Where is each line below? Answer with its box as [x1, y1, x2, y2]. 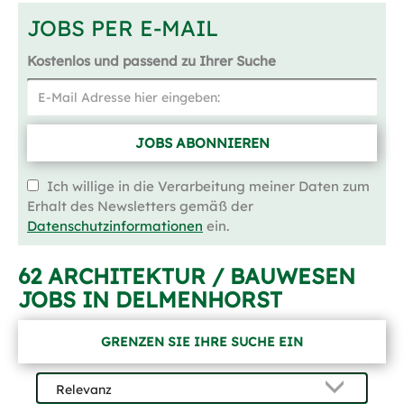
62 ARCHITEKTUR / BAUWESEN [18, 262, 355, 289]
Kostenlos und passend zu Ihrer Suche [27, 52, 276, 69]
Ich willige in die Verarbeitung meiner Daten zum [43, 178, 370, 195]
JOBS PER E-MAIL [27, 14, 218, 41]
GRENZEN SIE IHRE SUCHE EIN [101, 333, 303, 350]
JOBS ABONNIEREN [134, 134, 270, 151]
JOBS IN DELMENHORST [18, 286, 282, 313]
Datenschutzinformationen [27, 217, 203, 234]
